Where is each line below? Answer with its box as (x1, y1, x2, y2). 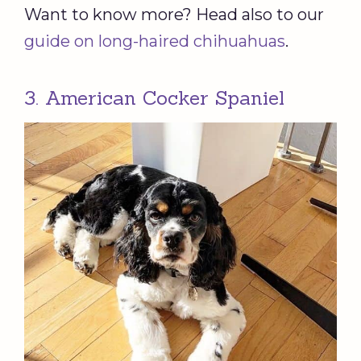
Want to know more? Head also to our (24, 4, 324, 24)
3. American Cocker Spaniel (24, 85, 291, 110)
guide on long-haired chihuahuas (24, 31, 285, 51)
